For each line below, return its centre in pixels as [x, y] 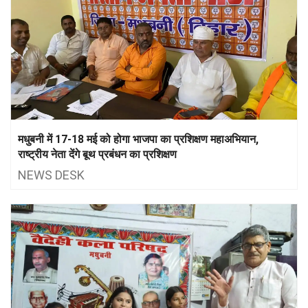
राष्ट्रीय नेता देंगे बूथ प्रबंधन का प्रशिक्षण [97, 154]
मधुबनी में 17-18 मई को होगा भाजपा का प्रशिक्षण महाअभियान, [138, 139]
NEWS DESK [51, 175]
